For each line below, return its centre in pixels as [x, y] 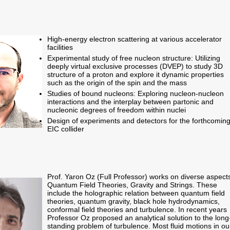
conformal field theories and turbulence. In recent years [137, 209]
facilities [60, 47]
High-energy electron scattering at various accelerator [135, 39]
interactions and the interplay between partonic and [130, 102]
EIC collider [66, 129]
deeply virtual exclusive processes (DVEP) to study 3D [135, 66]
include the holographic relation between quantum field [136, 193]
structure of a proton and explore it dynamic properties [136, 74]
